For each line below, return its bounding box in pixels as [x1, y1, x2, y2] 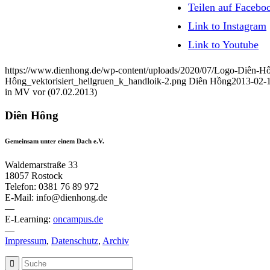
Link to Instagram [188, 20, 266, 33]
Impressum [5, 236, 46, 246]
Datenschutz [51, 236, 98, 246]
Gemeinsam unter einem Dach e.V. [5, 137, 104, 145]
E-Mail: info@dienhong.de [5, 192, 107, 203]
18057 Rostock [5, 171, 63, 181]
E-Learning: [5, 214, 53, 225]
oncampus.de [53, 214, 103, 225]
